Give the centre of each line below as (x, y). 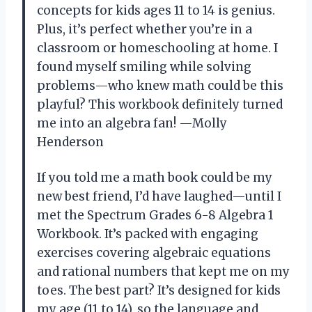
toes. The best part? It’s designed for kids (159, 290)
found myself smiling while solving (144, 67)
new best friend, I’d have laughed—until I (159, 196)
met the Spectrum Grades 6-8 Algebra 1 (155, 215)
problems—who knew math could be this (160, 85)
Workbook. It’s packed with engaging (148, 234)
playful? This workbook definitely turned (160, 104)
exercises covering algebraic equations (154, 252)
